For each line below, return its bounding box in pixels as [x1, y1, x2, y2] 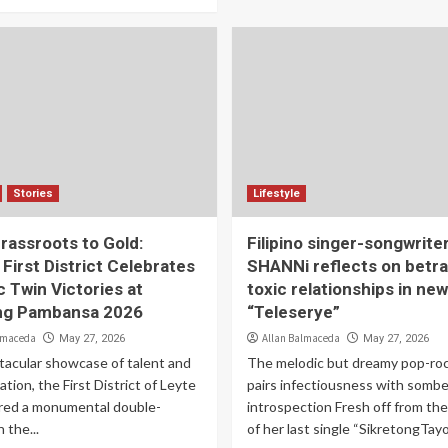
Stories [12, 187, 53, 200]
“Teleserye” [246, 302, 340, 322]
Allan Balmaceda [261, 331, 340, 345]
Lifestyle [252, 187, 300, 200]
